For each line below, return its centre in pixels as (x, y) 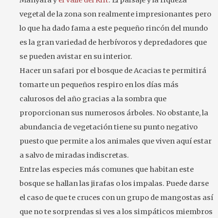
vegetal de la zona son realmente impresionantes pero (115, 14)
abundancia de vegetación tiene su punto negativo (109, 127)
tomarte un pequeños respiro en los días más (99, 85)
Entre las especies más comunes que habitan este (107, 170)
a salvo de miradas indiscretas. (74, 155)
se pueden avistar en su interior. (76, 57)
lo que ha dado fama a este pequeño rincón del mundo (114, 28)
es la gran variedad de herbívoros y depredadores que (113, 43)
